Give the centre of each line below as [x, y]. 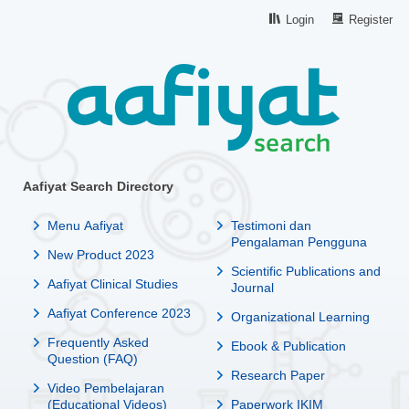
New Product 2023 [101, 255]
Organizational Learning [300, 317]
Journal [252, 288]
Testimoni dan [271, 225]
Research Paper [278, 375]
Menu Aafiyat [85, 225]
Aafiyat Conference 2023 [119, 313]
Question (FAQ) [93, 359]
